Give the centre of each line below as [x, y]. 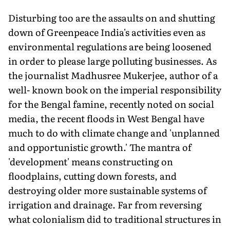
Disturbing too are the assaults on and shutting [112, 17]
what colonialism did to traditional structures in [115, 219]
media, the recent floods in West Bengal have [106, 118]
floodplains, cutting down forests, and [92, 176]
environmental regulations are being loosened [110, 46]
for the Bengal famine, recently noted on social [111, 104]
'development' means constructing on [91, 161]
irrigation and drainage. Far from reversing [105, 204]
